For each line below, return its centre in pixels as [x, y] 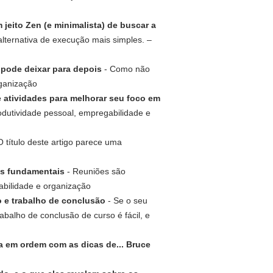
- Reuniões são [95, 171]
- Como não [126, 69]
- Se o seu [126, 200]
